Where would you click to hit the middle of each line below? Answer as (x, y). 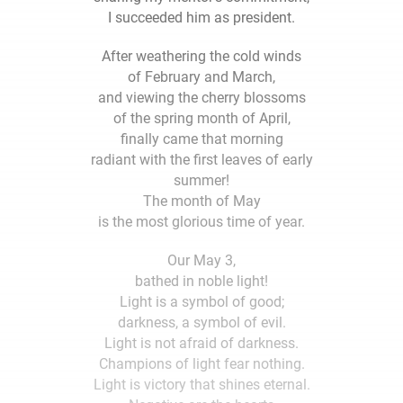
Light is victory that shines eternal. (201, 384)
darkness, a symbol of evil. (201, 322)
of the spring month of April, (201, 118)
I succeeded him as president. (201, 17)
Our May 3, (201, 260)
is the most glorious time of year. (201, 221)
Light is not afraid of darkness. (201, 343)
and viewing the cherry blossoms (201, 97)
